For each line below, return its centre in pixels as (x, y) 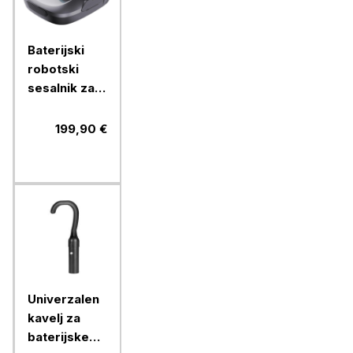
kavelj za (54, 318)
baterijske (58, 337)
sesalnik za (61, 88)
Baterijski (56, 50)
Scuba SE (55, 126)
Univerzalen (63, 299)
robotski (53, 69)
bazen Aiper (65, 107)
